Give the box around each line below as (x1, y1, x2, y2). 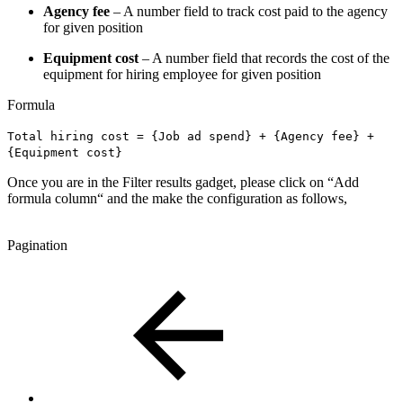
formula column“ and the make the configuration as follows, (7, 191, 347, 207)
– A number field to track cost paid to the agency (110, 4, 388, 20)
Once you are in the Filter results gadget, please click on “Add (7, 175, 359, 191)
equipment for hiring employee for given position (43, 67, 321, 83)
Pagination (7, 237, 67, 254)
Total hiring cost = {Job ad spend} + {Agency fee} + (7, 130, 374, 144)
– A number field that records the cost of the (139, 50, 390, 67)
